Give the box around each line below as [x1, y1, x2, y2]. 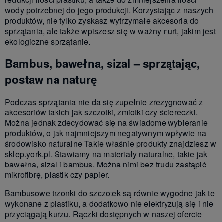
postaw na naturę [5, 71, 97, 88]
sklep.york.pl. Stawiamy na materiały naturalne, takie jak [5, 148, 208, 160]
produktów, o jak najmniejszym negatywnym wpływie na [5, 127, 207, 139]
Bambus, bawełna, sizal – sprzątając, [5, 55, 200, 72]
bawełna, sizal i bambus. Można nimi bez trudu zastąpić [5, 158, 206, 170]
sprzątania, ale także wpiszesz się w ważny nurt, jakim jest [5, 25, 216, 37]
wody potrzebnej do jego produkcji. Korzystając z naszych [5, 4, 214, 16]
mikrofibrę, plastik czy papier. [5, 168, 110, 180]
